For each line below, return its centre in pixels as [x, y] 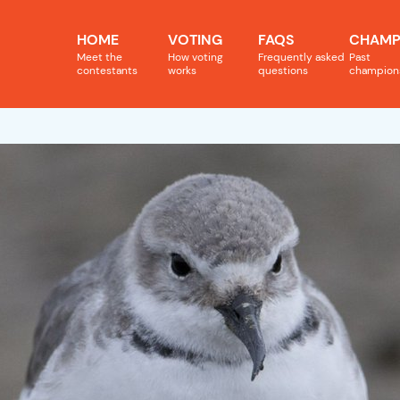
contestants [107, 71]
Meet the [100, 58]
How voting [195, 58]
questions [283, 71]
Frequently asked [302, 58]
